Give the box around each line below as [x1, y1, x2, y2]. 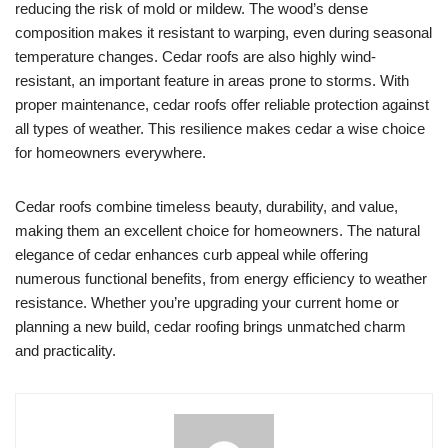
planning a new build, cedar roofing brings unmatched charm [15, 318, 406, 336]
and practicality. [15, 342, 116, 360]
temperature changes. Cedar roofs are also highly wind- [15, 48, 376, 66]
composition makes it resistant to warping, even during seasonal [15, 24, 432, 42]
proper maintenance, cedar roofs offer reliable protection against [15, 96, 429, 114]
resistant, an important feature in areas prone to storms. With [15, 72, 409, 90]
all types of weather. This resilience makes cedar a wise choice [15, 120, 425, 138]
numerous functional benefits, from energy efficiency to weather [15, 270, 427, 288]
